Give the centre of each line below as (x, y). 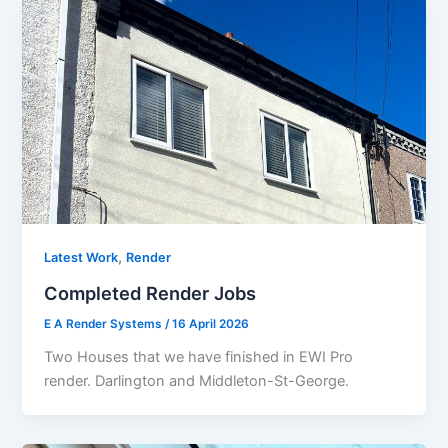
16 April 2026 (211, 324)
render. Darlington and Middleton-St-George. (197, 380)
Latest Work (81, 258)
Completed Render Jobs (150, 293)
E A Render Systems (105, 324)
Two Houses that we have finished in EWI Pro (199, 356)
